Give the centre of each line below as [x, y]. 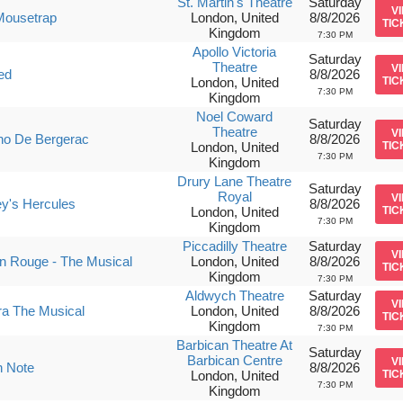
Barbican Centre [234, 360]
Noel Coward [235, 116]
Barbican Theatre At [235, 345]
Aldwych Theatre [234, 296]
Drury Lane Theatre [235, 181]
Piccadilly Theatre [234, 246]
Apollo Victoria [235, 52]
